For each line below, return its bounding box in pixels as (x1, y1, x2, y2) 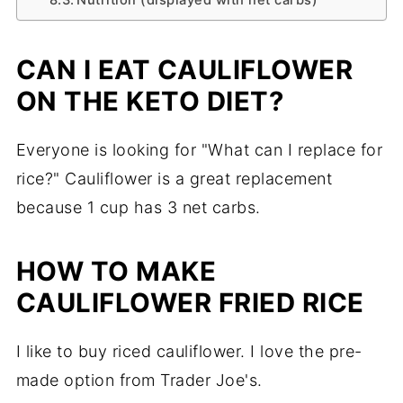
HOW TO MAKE (15, 255, 217, 287)
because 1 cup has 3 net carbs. (15, 197, 261, 217)
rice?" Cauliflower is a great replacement (15, 168, 333, 188)
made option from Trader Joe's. (15, 370, 263, 390)
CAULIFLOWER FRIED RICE (15, 286, 364, 318)
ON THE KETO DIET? (15, 85, 284, 117)
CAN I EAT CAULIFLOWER (15, 53, 354, 85)
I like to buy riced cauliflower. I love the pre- (15, 341, 363, 361)
